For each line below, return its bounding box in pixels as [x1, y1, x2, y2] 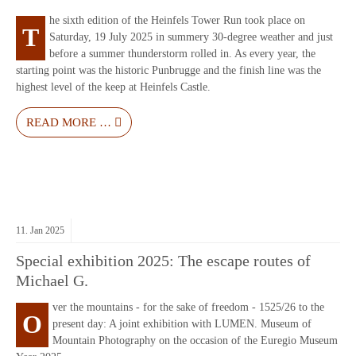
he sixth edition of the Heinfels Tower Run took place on [49, 14, 305, 27]
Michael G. [16, 273, 88, 290]
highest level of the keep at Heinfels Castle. [16, 81, 211, 94]
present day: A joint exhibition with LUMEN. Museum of [52, 318, 311, 331]
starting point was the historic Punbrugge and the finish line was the [16, 64, 321, 77]
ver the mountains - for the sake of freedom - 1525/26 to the [52, 301, 324, 314]
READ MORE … [26, 115, 111, 130]
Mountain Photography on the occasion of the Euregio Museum [52, 335, 338, 347]
